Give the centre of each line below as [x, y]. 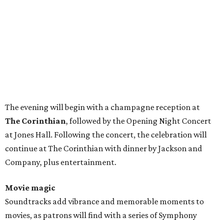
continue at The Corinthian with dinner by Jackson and [104, 148]
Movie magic [30, 188]
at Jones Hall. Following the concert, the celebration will [106, 135]
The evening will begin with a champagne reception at [102, 107]
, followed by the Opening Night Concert [138, 121]
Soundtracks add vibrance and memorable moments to [104, 201]
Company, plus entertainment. [61, 162]
